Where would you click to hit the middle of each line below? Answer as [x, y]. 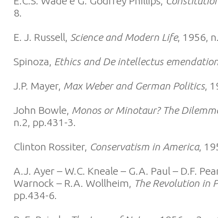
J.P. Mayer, [38, 86]
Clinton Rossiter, [52, 146]
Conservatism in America [144, 146]
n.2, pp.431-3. [45, 122]
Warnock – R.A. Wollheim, [74, 183]
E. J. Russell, [42, 37]
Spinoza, [34, 61]
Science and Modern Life [124, 37]
